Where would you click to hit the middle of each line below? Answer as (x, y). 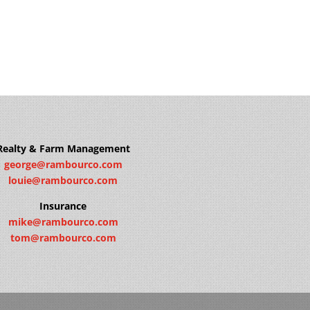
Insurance (63, 206)
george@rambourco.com (63, 164)
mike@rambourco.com (63, 221)
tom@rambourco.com (63, 237)
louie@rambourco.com (63, 180)
